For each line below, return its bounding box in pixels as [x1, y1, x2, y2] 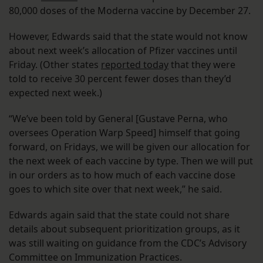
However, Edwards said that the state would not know [9, 30, 248, 43]
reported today [101, 58, 168, 72]
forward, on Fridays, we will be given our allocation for [9, 140, 250, 154]
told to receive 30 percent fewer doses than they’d [9, 72, 231, 86]
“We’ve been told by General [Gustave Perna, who [9, 112, 228, 126]
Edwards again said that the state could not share [9, 208, 230, 222]
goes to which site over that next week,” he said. [9, 183, 222, 196]
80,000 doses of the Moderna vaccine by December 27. [9, 4, 251, 18]
